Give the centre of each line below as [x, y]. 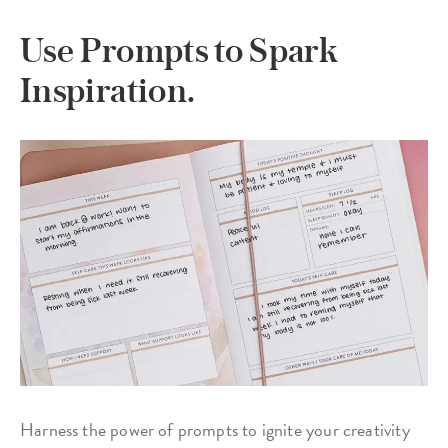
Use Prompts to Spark [179, 50]
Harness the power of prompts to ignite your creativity [215, 429]
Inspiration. [108, 90]
